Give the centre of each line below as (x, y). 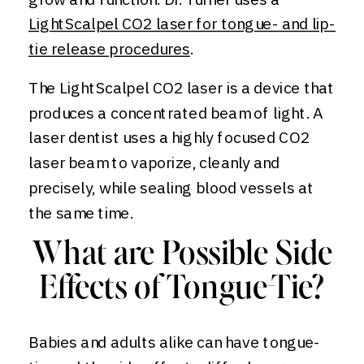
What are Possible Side (182, 255)
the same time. (81, 213)
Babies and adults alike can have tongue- (175, 342)
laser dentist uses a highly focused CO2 (169, 137)
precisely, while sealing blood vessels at (171, 188)
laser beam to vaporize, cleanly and (154, 162)
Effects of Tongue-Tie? (182, 289)
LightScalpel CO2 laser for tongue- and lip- (182, 24)
